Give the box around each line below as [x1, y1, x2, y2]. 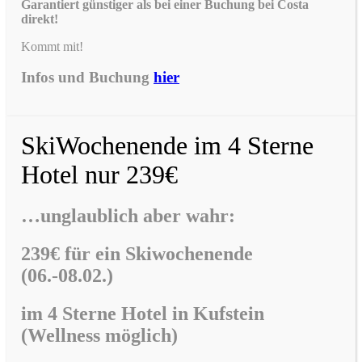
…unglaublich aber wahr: [21, 205, 235, 227]
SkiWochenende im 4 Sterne [21, 131, 314, 161]
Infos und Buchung [21, 69, 154, 86]
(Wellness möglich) [21, 324, 178, 346]
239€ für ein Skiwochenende [21, 242, 253, 264]
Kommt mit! [21, 39, 83, 53]
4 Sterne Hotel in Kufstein [48, 302, 264, 324]
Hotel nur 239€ [21, 160, 178, 190]
